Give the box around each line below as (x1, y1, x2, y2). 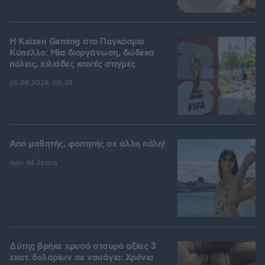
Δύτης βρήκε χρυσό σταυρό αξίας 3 (9, 241, 156, 253)
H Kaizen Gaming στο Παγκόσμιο (9, 36, 144, 49)
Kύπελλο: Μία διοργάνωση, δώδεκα (9, 47, 154, 60)
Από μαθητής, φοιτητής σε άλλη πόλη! (9, 138, 166, 151)
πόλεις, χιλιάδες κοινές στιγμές (9, 59, 135, 71)
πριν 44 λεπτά (9, 159, 57, 168)
